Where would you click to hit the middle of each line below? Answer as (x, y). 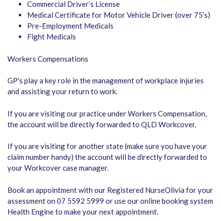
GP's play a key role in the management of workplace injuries (106, 80)
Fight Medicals (52, 37)
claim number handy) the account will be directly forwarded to (107, 157)
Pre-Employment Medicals (70, 26)
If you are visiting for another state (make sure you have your (107, 146)
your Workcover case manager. (58, 168)
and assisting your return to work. (62, 91)
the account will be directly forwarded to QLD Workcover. (102, 124)
